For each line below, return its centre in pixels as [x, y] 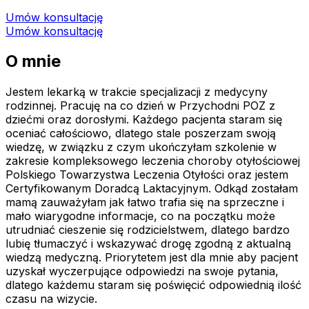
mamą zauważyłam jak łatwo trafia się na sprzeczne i [145, 202]
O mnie [33, 61]
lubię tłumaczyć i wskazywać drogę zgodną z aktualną [148, 244]
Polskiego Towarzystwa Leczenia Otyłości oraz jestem [147, 175]
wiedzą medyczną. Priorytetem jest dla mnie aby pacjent [152, 258]
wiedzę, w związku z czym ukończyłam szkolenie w [141, 147]
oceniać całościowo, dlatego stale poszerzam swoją [141, 133]
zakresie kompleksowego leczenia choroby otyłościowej [153, 161]
